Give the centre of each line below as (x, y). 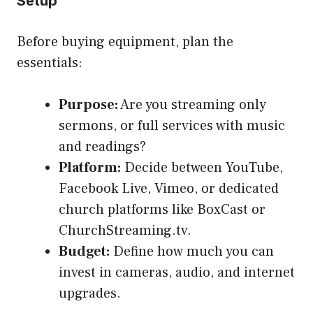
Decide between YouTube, (202, 167)
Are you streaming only (192, 104)
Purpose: (88, 104)
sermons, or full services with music (172, 125)
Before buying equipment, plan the (125, 42)
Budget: (84, 251)
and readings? (102, 146)
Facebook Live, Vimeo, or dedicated (169, 188)
